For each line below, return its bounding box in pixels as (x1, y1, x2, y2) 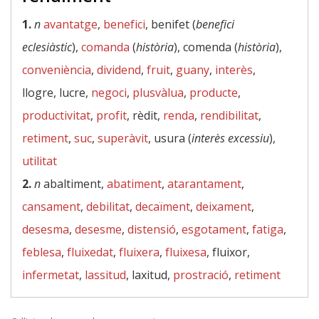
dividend (97, 62, 141, 78)
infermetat (22, 267, 79, 283)
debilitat (86, 199, 130, 214)
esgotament (182, 221, 246, 237)
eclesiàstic (22, 39, 72, 55)
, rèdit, (127, 108, 163, 123)
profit (96, 108, 127, 123)
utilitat (22, 153, 57, 169)
